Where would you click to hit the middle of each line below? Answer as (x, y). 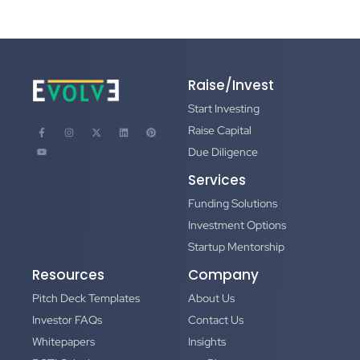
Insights (207, 342)
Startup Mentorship (236, 247)
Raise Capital (220, 131)
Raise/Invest (231, 86)
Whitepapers (63, 342)
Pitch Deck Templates (86, 299)
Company (223, 275)
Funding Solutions (233, 204)
